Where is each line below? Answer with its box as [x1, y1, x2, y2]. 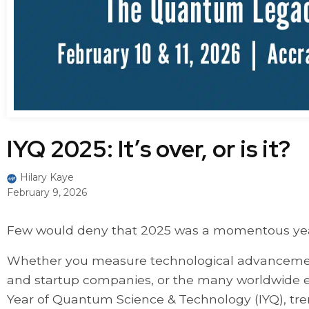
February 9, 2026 [7, 186, 87, 199]
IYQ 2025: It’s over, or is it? [7, 133, 295, 165]
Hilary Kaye [20, 171, 74, 184]
